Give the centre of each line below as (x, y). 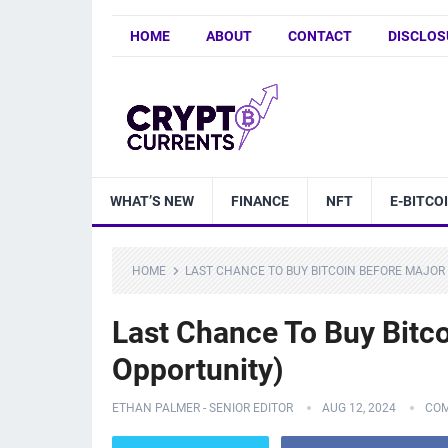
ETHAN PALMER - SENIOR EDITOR (202, 408)
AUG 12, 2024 (359, 408)
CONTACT (320, 36)
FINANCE (260, 201)
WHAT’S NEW (152, 201)
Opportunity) (198, 369)
